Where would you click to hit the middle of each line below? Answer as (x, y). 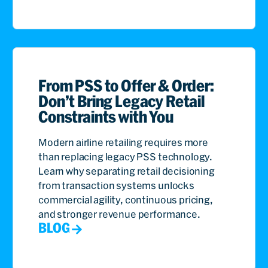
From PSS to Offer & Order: (126, 86)
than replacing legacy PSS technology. (126, 157)
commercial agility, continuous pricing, (126, 200)
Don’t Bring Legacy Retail (121, 101)
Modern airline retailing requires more (123, 143)
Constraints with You (107, 117)
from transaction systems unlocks (116, 186)
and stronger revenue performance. (119, 214)
